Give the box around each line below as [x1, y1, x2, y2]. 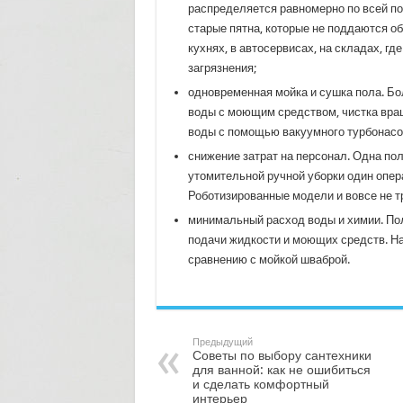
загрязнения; [187, 60, 256, 75]
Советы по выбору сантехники [192, 347, 372, 363]
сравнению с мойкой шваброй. [187, 252, 350, 266]
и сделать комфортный [192, 376, 329, 391]
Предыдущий [192, 336, 253, 348]
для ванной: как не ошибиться [192, 362, 371, 377]
